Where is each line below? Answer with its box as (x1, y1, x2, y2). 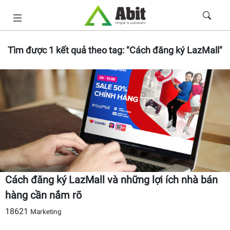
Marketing (30, 207, 62, 216)
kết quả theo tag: (54, 45, 126, 55)
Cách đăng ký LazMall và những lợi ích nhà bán (5, 174, 218, 186)
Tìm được (8, 45, 49, 55)
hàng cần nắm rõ (5, 189, 82, 201)
